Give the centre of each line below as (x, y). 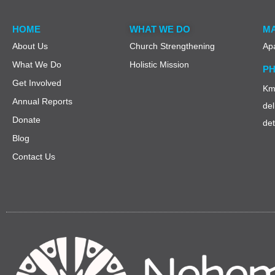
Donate (26, 120)
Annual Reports (42, 102)
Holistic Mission (159, 65)
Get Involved (37, 83)
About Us (30, 46)
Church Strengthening (172, 46)
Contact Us (34, 157)
